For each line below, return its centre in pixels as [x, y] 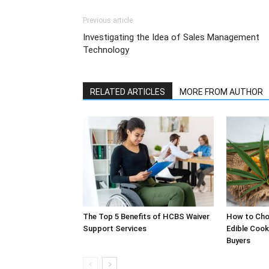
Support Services [115, 228]
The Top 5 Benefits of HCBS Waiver [146, 216]
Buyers [238, 240]
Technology [106, 50]
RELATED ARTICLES [128, 92]
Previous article [108, 20]
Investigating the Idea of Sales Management [171, 37]
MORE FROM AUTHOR [221, 92]
